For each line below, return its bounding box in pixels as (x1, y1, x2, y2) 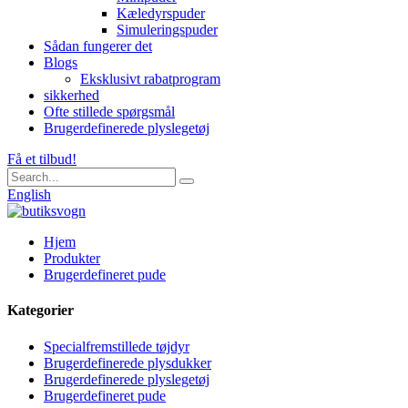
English (7, 187, 51, 202)
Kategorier (7, 302, 74, 319)
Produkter (44, 250, 100, 266)
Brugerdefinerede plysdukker (44, 354, 211, 371)
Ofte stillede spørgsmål (44, 104, 175, 119)
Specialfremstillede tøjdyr (44, 338, 189, 354)
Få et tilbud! (7, 151, 76, 167)
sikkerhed (44, 87, 99, 103)
